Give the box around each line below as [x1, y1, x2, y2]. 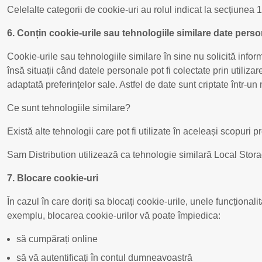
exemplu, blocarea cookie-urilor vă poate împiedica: [7, 210, 220, 220]
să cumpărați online [16, 233, 98, 244]
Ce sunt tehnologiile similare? [7, 102, 130, 113]
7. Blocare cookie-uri [7, 173, 98, 183]
